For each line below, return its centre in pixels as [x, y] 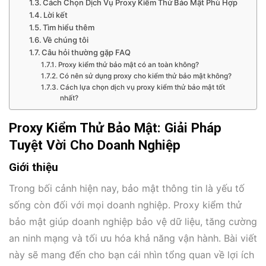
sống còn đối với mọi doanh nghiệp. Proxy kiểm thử [125, 205]
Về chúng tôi [66, 39]
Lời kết [56, 15]
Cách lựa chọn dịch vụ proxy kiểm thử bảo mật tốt [142, 87]
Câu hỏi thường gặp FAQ [86, 52]
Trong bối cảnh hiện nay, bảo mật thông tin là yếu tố [127, 189]
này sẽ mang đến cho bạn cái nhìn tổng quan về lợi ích [132, 255]
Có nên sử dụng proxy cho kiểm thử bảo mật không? [145, 76]
